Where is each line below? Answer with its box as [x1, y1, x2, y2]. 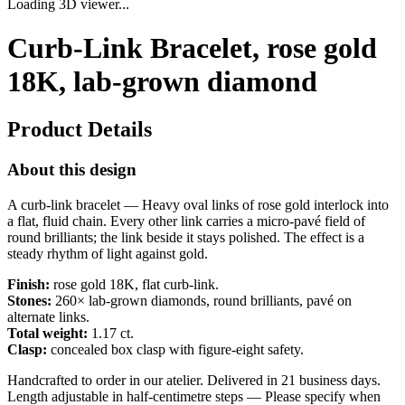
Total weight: [7, 325, 88, 341]
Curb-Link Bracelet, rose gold [7, 31, 377, 64]
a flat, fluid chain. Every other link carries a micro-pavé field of [7, 213, 365, 229]
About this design [7, 160, 137, 180]
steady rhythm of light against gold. [7, 246, 208, 261]
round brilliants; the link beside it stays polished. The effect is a [7, 230, 364, 245]
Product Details [7, 118, 152, 142]
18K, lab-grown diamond [7, 64, 317, 98]
